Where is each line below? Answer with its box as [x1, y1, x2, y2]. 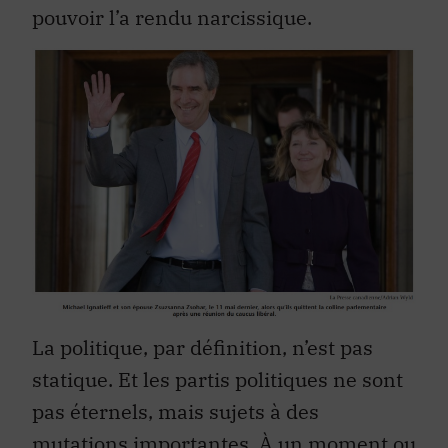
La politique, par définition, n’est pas [32, 334, 373, 362]
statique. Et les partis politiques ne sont [32, 366, 403, 394]
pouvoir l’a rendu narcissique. [32, 3, 312, 31]
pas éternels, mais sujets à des [32, 398, 319, 426]
